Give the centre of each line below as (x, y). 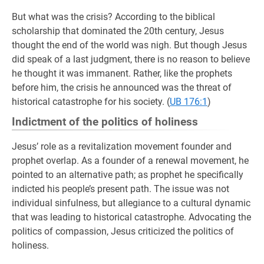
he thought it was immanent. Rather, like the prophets (122, 73)
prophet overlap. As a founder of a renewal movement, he (130, 161)
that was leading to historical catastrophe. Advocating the (131, 217)
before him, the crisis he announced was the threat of (122, 88)
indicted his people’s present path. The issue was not (121, 189)
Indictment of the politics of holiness (105, 122)
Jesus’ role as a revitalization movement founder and (122, 146)
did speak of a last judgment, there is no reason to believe (131, 59)
